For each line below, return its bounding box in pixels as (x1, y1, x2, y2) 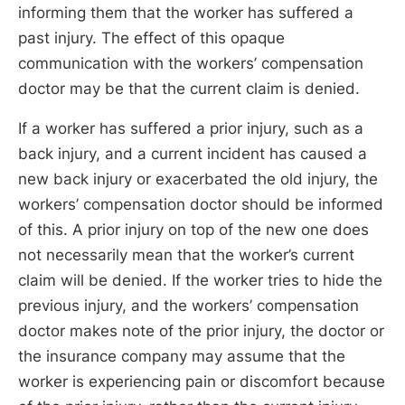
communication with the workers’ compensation (18, 54, 363, 73)
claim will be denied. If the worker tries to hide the (18, 270, 382, 289)
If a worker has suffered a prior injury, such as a (18, 118, 363, 137)
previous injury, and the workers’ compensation (18, 296, 359, 315)
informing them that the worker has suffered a (18, 4, 353, 23)
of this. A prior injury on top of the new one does (18, 220, 369, 239)
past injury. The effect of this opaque (18, 29, 285, 48)
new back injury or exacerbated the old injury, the (18, 169, 378, 188)
